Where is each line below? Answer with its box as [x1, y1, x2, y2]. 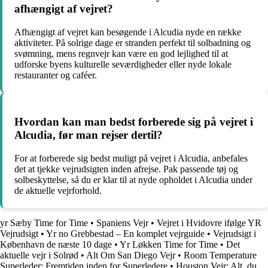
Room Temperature [184, 250, 257, 261]
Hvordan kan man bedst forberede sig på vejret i [14, 115, 253, 129]
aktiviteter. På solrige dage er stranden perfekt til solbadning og [14, 37, 251, 48]
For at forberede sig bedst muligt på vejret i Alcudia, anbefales [14, 153, 248, 164]
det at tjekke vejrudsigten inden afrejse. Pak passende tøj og [14, 164, 238, 175]
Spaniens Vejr [96, 218, 148, 229]
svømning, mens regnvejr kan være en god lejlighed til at [14, 48, 228, 59]
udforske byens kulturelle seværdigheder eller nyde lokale [14, 59, 232, 69]
